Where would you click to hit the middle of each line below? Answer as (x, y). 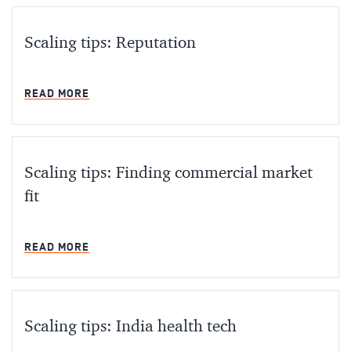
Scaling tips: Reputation (110, 43)
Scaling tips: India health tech (130, 327)
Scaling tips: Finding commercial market (168, 174)
